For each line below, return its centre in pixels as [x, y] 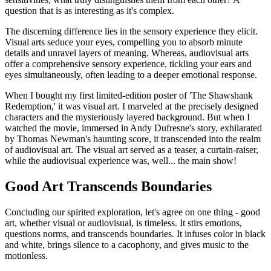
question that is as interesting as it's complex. [90, 11]
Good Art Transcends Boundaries [108, 187]
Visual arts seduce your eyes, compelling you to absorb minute [124, 42]
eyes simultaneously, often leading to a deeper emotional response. [131, 75]
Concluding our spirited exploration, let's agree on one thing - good [132, 212]
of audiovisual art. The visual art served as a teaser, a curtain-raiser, [132, 150]
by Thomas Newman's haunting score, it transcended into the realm [133, 139]
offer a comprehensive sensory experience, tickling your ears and [128, 64]
